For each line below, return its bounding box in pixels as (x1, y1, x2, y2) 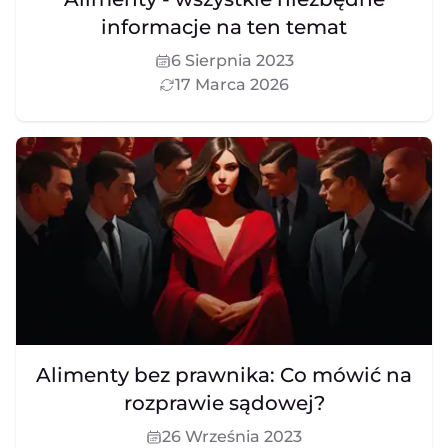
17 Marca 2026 (175, 75, 289, 95)
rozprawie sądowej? (123, 391, 325, 416)
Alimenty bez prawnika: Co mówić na (36, 363, 412, 388)
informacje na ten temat (101, 15, 347, 40)
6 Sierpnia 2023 (170, 51, 294, 71)
